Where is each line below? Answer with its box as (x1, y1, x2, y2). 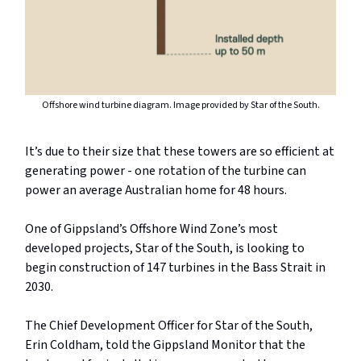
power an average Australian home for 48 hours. (25, 181, 287, 200)
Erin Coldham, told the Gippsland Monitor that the (25, 336, 305, 355)
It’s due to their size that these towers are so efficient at (25, 143, 334, 161)
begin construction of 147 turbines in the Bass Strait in (25, 259, 326, 277)
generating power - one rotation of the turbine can (25, 162, 306, 180)
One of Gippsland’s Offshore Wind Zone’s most (25, 220, 278, 239)
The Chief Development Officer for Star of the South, (25, 317, 313, 335)
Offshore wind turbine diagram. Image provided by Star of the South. (41, 98, 320, 113)
